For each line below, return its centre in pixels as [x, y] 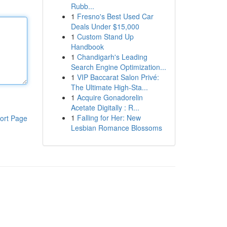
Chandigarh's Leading [112, 57]
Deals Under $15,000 [105, 26]
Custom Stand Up [105, 36]
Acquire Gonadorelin [110, 97]
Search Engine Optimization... [118, 67]
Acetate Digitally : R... [105, 107]
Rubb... [82, 6]
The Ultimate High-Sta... [109, 87]
